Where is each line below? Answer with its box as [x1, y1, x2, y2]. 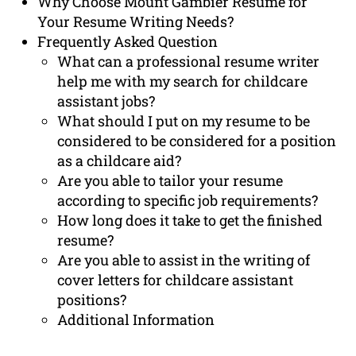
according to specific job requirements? [57, 191, 319, 211]
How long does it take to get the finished [57, 211, 323, 230]
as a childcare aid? [57, 151, 182, 171]
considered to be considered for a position [57, 131, 337, 151]
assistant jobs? [57, 91, 156, 111]
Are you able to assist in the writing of [57, 250, 311, 270]
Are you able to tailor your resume [57, 171, 284, 191]
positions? [57, 290, 127, 310]
